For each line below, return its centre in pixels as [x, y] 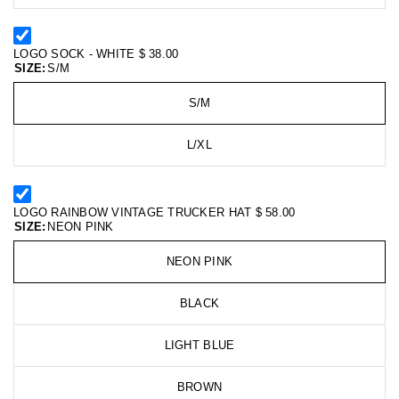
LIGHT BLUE [199, 345]
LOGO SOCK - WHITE [76, 54]
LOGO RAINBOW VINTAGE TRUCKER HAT [134, 212]
